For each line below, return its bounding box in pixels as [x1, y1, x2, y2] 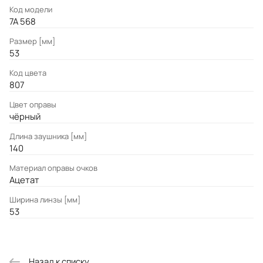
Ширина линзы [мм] [9, 194, 80, 205]
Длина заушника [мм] [9, 131, 87, 142]
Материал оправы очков [9, 163, 97, 174]
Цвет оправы [9, 99, 56, 110]
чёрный [9, 110, 41, 123]
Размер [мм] [9, 36, 55, 47]
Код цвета [9, 68, 46, 79]
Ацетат [9, 174, 39, 186]
